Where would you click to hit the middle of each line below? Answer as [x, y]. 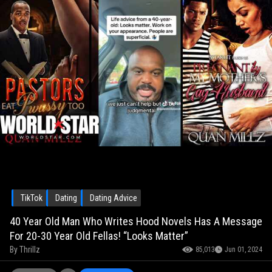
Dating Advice [114, 198]
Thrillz [30, 250]
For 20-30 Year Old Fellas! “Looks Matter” [99, 236]
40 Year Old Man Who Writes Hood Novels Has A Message [136, 222]
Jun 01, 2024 [243, 250]
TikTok [32, 198]
